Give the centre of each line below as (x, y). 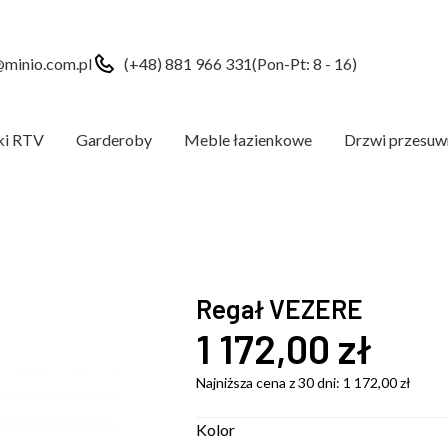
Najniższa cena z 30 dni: (269, 382)
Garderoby (114, 139)
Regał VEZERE (279, 308)
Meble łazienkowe (248, 139)
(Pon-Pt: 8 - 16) (304, 63)
